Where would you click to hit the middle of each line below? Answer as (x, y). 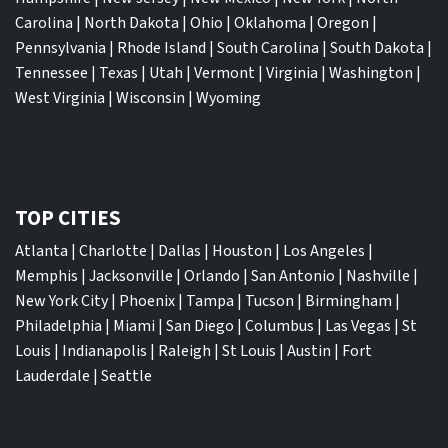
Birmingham (348, 300)
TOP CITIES (68, 218)
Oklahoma (270, 22)
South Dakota (377, 47)
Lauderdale (52, 375)
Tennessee (51, 72)
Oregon (343, 22)
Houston (242, 250)
